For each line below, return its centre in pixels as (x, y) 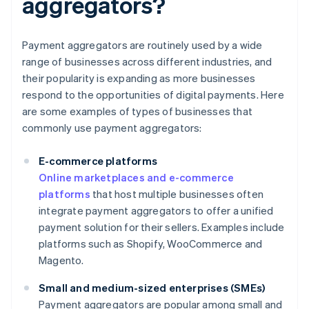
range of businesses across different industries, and (147, 62)
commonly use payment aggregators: (112, 128)
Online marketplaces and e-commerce (136, 178)
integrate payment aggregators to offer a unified (156, 211)
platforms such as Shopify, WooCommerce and (151, 244)
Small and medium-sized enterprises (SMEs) (152, 288)
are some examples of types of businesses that (138, 111)
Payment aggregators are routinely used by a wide (142, 45)
